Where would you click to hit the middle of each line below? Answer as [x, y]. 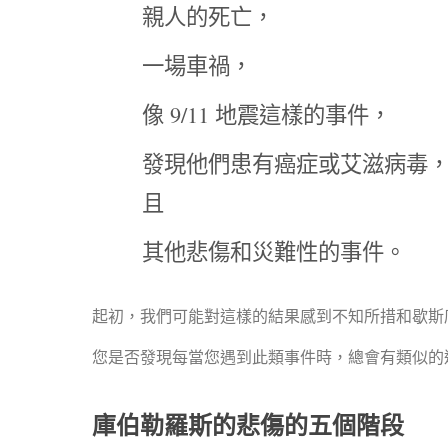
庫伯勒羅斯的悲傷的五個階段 [248, 424]
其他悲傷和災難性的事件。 [274, 251]
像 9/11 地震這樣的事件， [266, 114]
